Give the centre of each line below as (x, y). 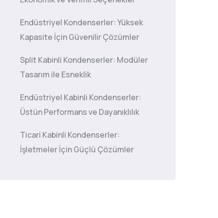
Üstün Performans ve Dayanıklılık (80, 112)
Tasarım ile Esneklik (55, 74)
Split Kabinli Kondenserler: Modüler (84, 60)
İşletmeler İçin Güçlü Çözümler (77, 149)
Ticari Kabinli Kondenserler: (70, 135)
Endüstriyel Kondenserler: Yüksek (82, 22)
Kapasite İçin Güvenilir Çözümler (80, 37)
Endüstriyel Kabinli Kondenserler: (81, 97)
